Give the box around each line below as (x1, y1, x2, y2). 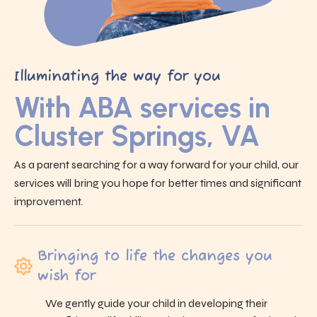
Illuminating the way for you (14, 67, 221, 86)
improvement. (14, 194, 83, 208)
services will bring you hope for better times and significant (14, 175, 301, 190)
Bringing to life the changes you (38, 247, 273, 265)
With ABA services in (14, 90, 270, 125)
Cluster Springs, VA (14, 118, 260, 153)
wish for (38, 267, 96, 285)
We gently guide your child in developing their (45, 296, 267, 310)
